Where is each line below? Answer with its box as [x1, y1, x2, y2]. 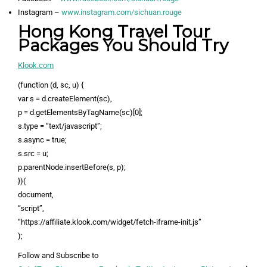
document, [18, 190, 54, 199]
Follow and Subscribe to [18, 250, 98, 260]
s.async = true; [18, 135, 67, 144]
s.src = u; [18, 148, 48, 158]
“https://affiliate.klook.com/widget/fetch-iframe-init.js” [18, 217, 201, 226]
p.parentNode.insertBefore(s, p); [18, 162, 126, 172]
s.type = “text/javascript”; [18, 121, 102, 131]
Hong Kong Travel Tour [18, 21, 210, 42]
